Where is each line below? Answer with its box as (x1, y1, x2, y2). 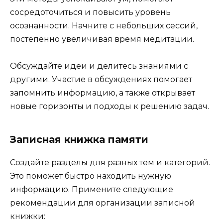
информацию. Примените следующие (10, 185, 173, 195)
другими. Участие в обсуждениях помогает (10, 75, 192, 85)
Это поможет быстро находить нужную (10, 171, 171, 181)
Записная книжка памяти (10, 133, 148, 146)
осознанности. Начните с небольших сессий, (10, 21, 198, 31)
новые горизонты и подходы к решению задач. (10, 102, 209, 111)
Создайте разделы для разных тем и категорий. (10, 158, 210, 168)
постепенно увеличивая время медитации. (10, 34, 194, 44)
